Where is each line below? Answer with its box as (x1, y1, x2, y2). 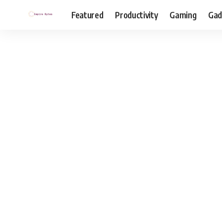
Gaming (169, 9, 197, 20)
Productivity (115, 9, 158, 20)
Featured (71, 9, 104, 20)
